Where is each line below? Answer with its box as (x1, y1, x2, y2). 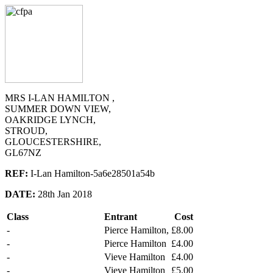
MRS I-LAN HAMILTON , (5, 93, 115, 103)
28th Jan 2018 (35, 189, 92, 199)
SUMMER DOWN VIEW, (5, 104, 111, 114)
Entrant (104, 211, 137, 222)
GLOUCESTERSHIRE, (5, 136, 101, 147)
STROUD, (5, 126, 48, 136)
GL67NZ (5, 147, 41, 158)
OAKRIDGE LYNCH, (5, 115, 96, 125)
